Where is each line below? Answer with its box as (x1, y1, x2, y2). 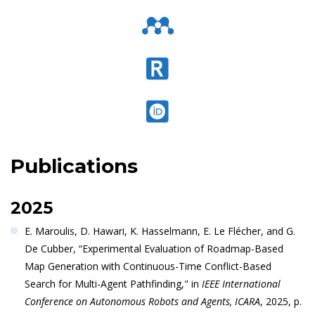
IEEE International (201, 276, 281, 290)
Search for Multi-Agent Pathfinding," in (24, 276, 202, 290)
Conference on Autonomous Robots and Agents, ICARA (24, 294, 260, 308)
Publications (11, 153, 138, 178)
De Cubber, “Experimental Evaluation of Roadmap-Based (24, 241, 283, 255)
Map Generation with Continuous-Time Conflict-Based (24, 259, 271, 273)
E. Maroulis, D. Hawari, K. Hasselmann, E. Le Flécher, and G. (24, 224, 295, 238)
